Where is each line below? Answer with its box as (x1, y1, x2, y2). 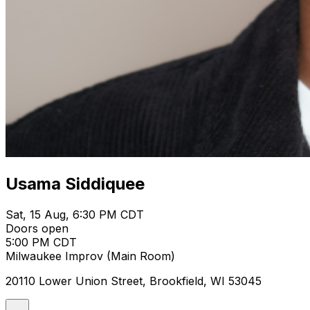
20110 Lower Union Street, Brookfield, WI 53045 (6, 273, 262, 288)
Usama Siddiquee (6, 173, 145, 194)
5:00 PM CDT (6, 235, 77, 249)
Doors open (6, 221, 69, 235)
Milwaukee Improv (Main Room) (6, 248, 175, 263)
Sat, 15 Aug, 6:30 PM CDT (6, 207, 144, 221)
